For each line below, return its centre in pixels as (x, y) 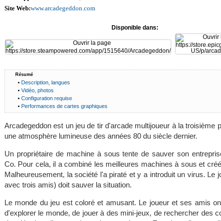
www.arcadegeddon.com (63, 8)
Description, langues (46, 82)
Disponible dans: (135, 27)
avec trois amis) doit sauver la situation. (68, 184)
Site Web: (17, 8)
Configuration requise (47, 98)
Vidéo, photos (38, 90)
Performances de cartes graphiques (65, 106)
